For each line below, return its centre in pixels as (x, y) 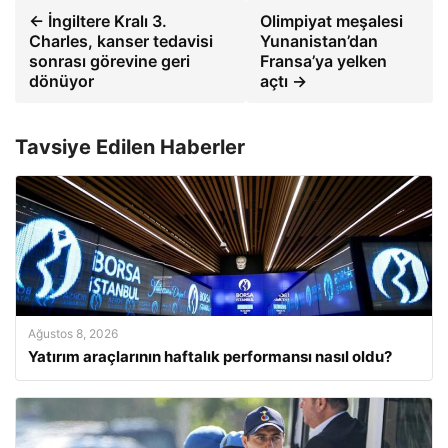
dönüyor (61, 80)
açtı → (284, 80)
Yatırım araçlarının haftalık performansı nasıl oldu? (210, 356)
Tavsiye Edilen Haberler (130, 146)
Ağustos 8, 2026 (73, 333)
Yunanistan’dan (319, 40)
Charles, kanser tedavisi (121, 40)
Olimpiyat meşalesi (332, 20)
